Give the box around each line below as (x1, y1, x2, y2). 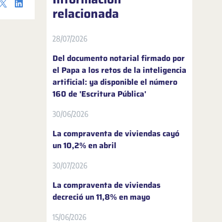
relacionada (53, 4, 119, 23)
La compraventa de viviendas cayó (53, 127, 179, 140)
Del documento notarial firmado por (53, 52, 185, 64)
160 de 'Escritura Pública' (53, 88, 146, 100)
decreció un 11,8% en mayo (53, 191, 150, 203)
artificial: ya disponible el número (53, 76, 177, 88)
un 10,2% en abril (53, 139, 116, 152)
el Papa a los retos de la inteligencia (53, 64, 186, 76)
